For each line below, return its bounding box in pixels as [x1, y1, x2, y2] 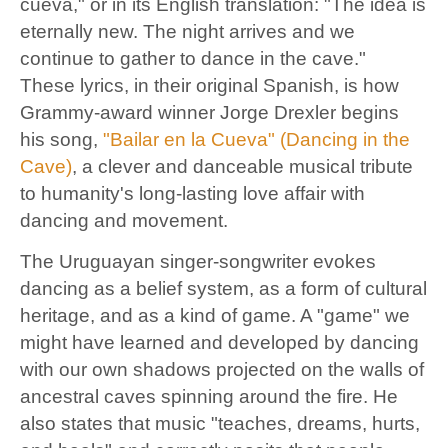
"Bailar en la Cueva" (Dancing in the [103, 129, 410, 151]
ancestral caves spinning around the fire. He [20, 386, 398, 408]
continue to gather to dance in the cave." [20, 48, 366, 70]
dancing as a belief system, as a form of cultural [20, 278, 427, 300]
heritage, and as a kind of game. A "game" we [20, 305, 410, 327]
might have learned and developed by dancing [20, 332, 419, 354]
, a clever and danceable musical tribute [72, 156, 413, 178]
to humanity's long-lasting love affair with [20, 183, 365, 205]
